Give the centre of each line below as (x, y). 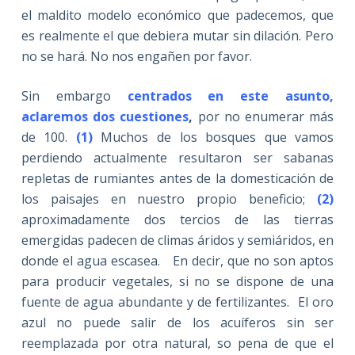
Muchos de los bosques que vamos (213, 137)
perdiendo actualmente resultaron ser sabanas (177, 157)
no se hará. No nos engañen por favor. (136, 56)
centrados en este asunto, (231, 95)
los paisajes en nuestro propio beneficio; (169, 198)
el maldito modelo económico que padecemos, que (177, 15)
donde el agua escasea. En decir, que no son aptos (177, 260)
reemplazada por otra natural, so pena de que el (177, 343)
